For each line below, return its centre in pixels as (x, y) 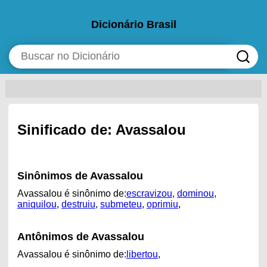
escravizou (149, 193)
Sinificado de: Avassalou (101, 129)
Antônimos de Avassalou (80, 236)
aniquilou (37, 204)
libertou (142, 254)
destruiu (78, 204)
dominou (195, 193)
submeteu (121, 204)
